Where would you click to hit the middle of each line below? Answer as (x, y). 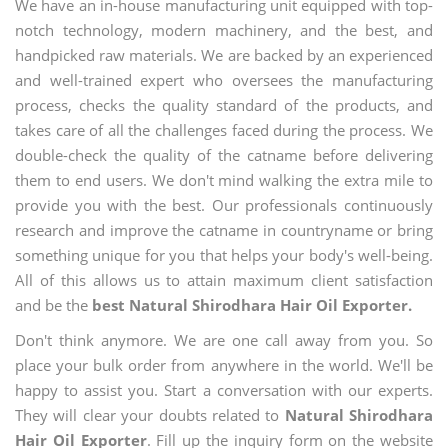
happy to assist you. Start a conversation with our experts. (224, 390)
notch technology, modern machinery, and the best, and (224, 30)
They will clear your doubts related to (150, 415)
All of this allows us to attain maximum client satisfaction (224, 280)
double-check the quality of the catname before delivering (224, 155)
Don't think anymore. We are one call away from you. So (224, 340)
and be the (53, 305)
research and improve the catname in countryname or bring (224, 230)
